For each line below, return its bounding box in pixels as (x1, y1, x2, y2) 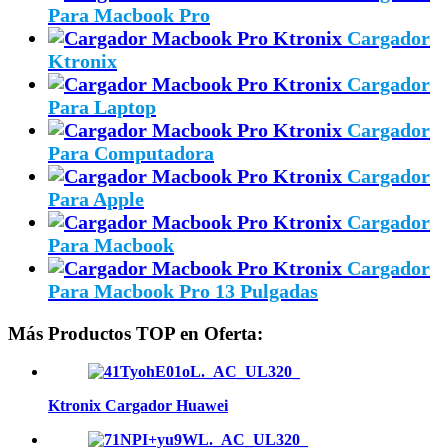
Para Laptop (48, 95, 156, 118)
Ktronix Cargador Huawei (48, 397, 228, 415)
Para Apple (48, 187, 144, 210)
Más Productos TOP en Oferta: (8, 322, 263, 344)
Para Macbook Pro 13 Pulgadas (48, 279, 318, 302)
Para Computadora (48, 141, 214, 164)
